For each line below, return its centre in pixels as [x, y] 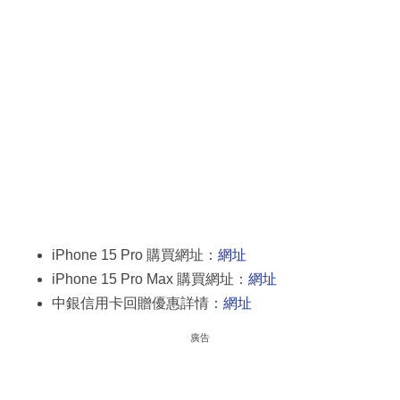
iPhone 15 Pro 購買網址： [135, 254]
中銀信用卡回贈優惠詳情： [137, 303]
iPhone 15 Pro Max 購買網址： [150, 279]
